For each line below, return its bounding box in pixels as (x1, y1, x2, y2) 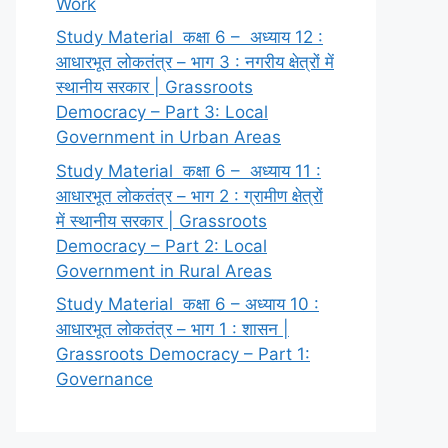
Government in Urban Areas (56, 127, 281, 147)
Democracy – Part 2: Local (56, 235, 267, 256)
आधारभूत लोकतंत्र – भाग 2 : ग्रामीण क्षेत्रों (56, 185, 323, 206)
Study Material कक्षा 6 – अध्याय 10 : (56, 294, 319, 314)
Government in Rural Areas (56, 260, 272, 281)
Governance (56, 369, 153, 389)
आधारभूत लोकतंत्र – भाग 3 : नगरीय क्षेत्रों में (56, 52, 334, 72)
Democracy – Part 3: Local (56, 102, 268, 122)
